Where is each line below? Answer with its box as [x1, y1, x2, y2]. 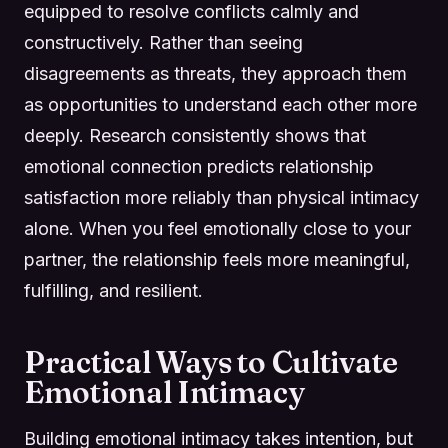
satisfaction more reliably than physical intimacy [24, 186, 419, 208]
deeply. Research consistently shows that [24, 124, 366, 146]
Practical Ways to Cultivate [24, 343, 398, 381]
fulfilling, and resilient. [24, 279, 203, 301]
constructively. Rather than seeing [24, 31, 303, 53]
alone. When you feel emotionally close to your [24, 217, 411, 239]
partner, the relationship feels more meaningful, [24, 248, 410, 270]
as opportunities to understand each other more [24, 93, 417, 115]
